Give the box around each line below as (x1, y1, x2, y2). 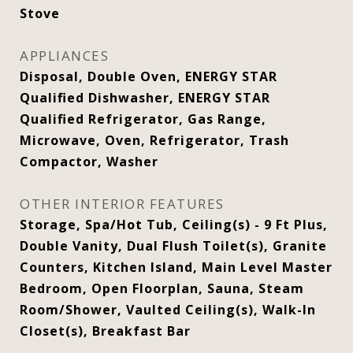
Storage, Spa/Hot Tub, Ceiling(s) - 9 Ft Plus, (20, 216, 328, 233)
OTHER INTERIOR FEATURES (20, 195, 225, 213)
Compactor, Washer (20, 153, 158, 170)
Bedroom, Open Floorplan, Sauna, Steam (20, 280, 304, 297)
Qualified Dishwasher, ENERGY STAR (20, 89, 270, 106)
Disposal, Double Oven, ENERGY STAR (20, 68, 277, 85)
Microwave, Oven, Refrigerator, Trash (20, 132, 289, 149)
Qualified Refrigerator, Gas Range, (20, 110, 266, 128)
